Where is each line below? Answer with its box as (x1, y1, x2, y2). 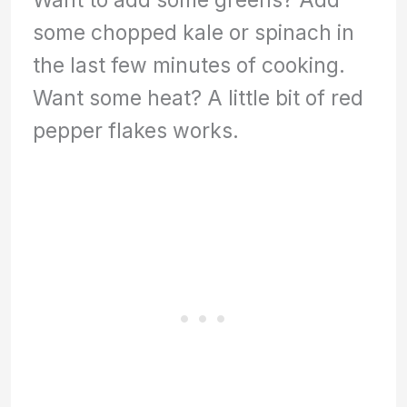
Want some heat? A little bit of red (33, 85, 364, 111)
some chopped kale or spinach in (33, 20, 355, 45)
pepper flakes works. (33, 118, 240, 144)
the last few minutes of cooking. (33, 53, 346, 78)
